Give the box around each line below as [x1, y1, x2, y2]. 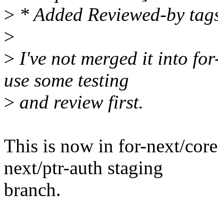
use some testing [4, 70, 129, 91]
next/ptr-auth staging [4, 157, 163, 179]
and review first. [15, 91, 144, 113]
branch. [4, 179, 61, 200]
